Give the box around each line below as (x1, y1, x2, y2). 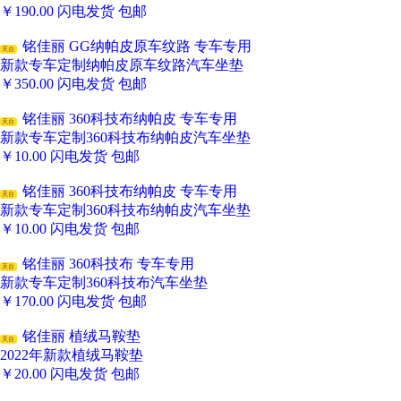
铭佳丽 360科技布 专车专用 (18, 256, 205, 272)
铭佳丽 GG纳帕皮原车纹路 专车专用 (18, 38, 262, 55)
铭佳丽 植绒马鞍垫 (18, 328, 151, 345)
